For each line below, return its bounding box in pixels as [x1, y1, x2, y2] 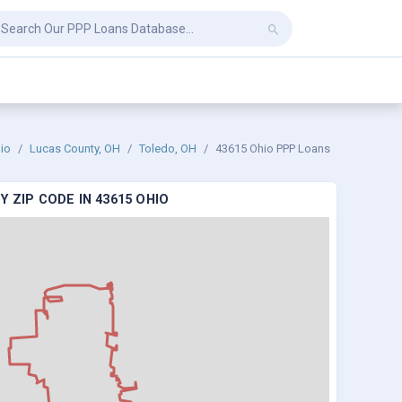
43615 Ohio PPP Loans [215, 142, 330, 155]
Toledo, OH [139, 142, 197, 155]
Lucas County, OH [30, 142, 120, 155]
